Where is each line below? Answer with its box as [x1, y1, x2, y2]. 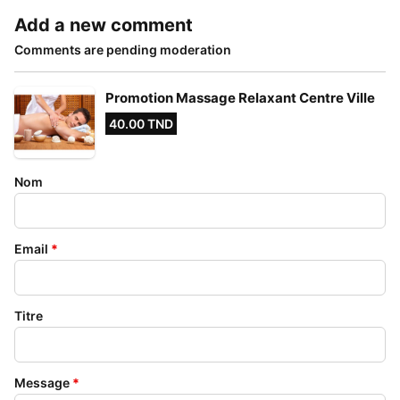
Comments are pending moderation [14, 42, 231, 57]
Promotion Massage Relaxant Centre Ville [105, 89, 375, 106]
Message [14, 375, 70, 390]
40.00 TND [109, 116, 173, 131]
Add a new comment [14, 14, 193, 36]
